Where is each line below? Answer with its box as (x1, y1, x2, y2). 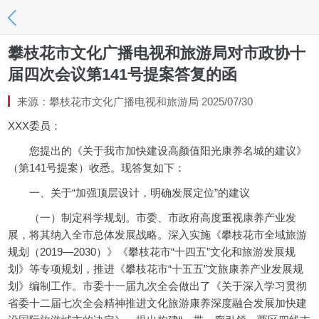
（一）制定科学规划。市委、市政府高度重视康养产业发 (8, 211, 297, 224)
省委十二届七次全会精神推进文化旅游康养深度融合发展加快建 (8, 296, 308, 309)
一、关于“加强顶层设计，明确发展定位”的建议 (8, 186, 251, 199)
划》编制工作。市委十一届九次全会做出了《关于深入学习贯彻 (8, 279, 308, 292)
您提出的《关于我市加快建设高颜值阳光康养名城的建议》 (8, 144, 308, 157)
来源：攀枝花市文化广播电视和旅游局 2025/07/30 (17, 95, 253, 108)
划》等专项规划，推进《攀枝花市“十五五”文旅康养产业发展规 (8, 262, 304, 275)
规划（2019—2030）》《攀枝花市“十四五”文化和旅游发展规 (8, 245, 296, 258)
